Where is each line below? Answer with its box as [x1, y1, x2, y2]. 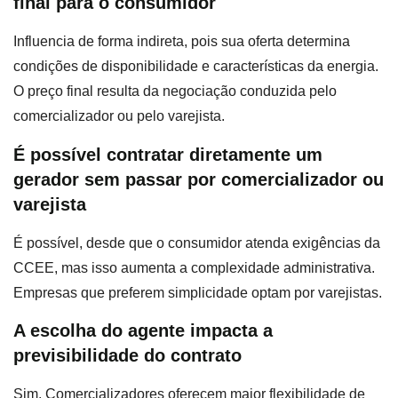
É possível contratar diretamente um [13, 144, 322, 164]
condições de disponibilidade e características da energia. [13, 59, 378, 75]
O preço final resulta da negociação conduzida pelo [13, 84, 337, 99]
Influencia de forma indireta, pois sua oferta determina [13, 34, 350, 50]
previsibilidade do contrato [13, 346, 242, 366]
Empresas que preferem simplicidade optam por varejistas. [13, 284, 382, 300]
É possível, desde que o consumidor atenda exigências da [13, 235, 380, 251]
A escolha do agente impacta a [13, 321, 273, 341]
